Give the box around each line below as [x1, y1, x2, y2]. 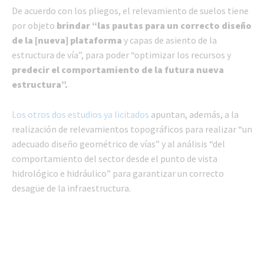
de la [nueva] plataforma [12, 34, 122, 47]
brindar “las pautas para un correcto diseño [57, 19, 252, 32]
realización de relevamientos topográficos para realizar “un [12, 123, 252, 136]
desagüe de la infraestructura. [12, 182, 131, 194]
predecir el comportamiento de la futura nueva [12, 64, 224, 76]
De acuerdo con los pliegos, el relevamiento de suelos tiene [12, 5, 249, 17]
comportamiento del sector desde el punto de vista [12, 153, 217, 165]
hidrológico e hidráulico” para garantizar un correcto [12, 167, 224, 180]
